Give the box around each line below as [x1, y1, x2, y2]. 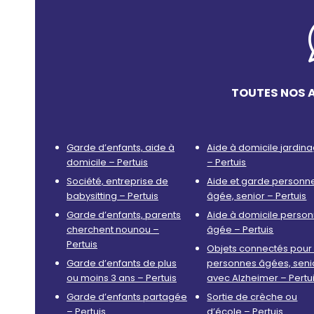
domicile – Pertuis [67, 156, 148, 170]
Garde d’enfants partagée [67, 290, 187, 304]
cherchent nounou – [67, 223, 159, 237]
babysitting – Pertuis [67, 189, 158, 203]
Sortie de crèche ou [207, 290, 298, 304]
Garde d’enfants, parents [67, 208, 181, 222]
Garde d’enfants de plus [67, 257, 177, 271]
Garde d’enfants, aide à [67, 141, 175, 155]
